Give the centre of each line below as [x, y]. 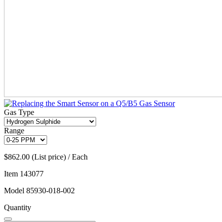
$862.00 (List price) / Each [46, 157]
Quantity [18, 208]
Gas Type [19, 112]
